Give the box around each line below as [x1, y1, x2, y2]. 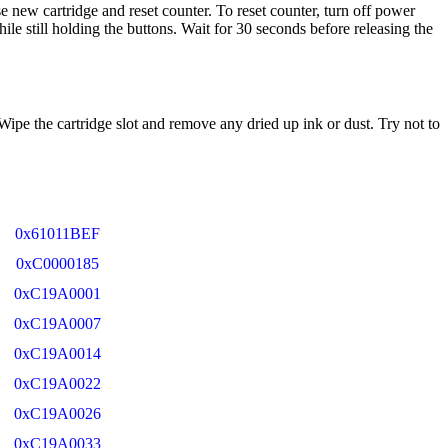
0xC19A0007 [5, 314, 101, 332]
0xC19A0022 [5, 374, 101, 392]
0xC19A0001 [5, 284, 101, 302]
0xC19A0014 [5, 344, 101, 362]
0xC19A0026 [5, 404, 101, 422]
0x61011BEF [6, 224, 100, 242]
